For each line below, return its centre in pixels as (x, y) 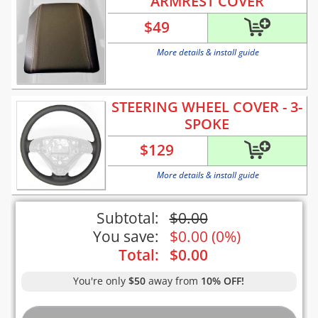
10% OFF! (223, 281)
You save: (126, 237)
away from (174, 281)
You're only (101, 281)
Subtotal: (128, 218)
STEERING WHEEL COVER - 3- (207, 107)
